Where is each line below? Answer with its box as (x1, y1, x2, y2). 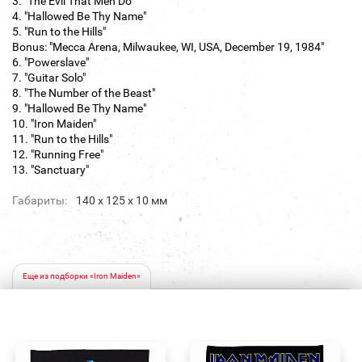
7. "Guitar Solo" (12, 71, 86, 85)
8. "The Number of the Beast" (12, 86, 155, 100)
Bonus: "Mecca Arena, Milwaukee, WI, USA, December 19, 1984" (12, 40, 324, 54)
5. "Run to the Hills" (12, 25, 106, 39)
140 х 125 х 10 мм (76, 194, 167, 208)
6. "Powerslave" (12, 56, 89, 69)
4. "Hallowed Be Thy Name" (12, 10, 146, 23)
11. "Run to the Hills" (12, 133, 112, 146)
